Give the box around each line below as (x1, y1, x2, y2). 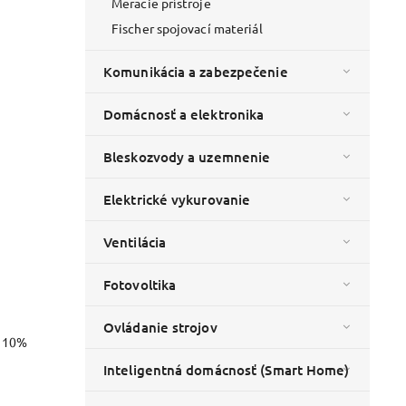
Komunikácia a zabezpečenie (103, 63, 288, 82)
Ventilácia (103, 233, 166, 252)
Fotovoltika (103, 275, 177, 295)
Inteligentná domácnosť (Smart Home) (103, 361, 350, 380)
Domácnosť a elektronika (103, 105, 265, 124)
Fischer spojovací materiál (111, 20, 263, 37)
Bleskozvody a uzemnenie (103, 148, 271, 167)
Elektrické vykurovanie (103, 190, 251, 209)
